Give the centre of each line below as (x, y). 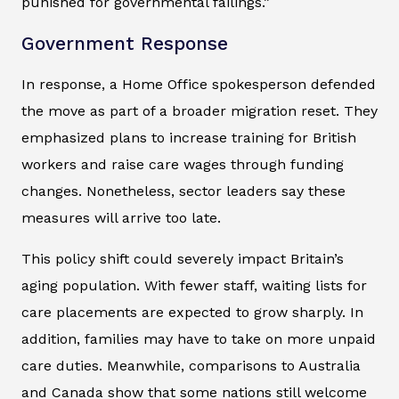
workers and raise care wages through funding (183, 164)
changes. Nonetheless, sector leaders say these (183, 191)
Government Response (125, 43)
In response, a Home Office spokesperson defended (199, 84)
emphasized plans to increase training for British (189, 137)
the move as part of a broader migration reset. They (199, 110)
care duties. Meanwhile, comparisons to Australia (191, 365)
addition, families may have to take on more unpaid (199, 338)
